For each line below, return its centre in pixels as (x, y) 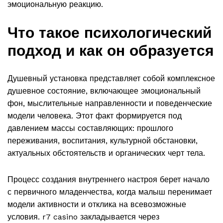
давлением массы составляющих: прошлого (90, 128)
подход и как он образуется (111, 51)
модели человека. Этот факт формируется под (95, 116)
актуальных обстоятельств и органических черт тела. (106, 153)
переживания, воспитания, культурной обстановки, (103, 141)
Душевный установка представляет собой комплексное (111, 79)
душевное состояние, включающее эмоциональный (104, 91)
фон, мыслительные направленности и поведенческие (110, 104)
